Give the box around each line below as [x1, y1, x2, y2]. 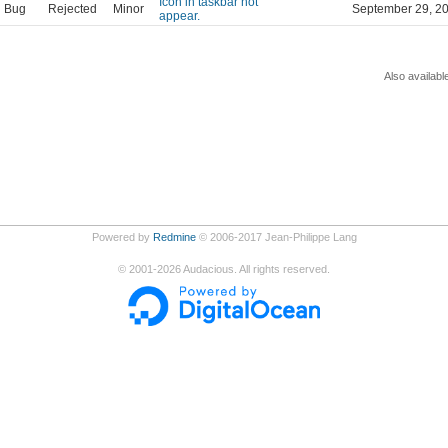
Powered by [91, 230, 153, 243]
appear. [159, 8, 200, 23]
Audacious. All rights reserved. [181, 262, 330, 275]
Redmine [152, 230, 196, 243]
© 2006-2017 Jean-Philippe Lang [195, 230, 357, 243]
